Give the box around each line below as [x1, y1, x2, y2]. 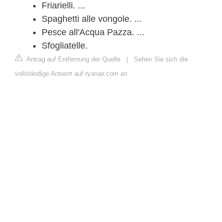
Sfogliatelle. [42, 40, 88, 51]
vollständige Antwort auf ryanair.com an [15, 69, 127, 77]
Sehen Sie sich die [134, 55, 188, 63]
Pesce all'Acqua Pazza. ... [42, 27, 144, 37]
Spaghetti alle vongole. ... [42, 13, 142, 24]
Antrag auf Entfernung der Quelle [25, 55, 120, 63]
